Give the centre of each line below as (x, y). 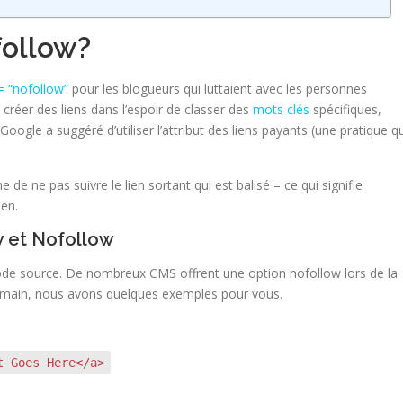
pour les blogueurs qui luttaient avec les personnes (218, 89)
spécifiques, (345, 109)
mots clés (281, 109)
